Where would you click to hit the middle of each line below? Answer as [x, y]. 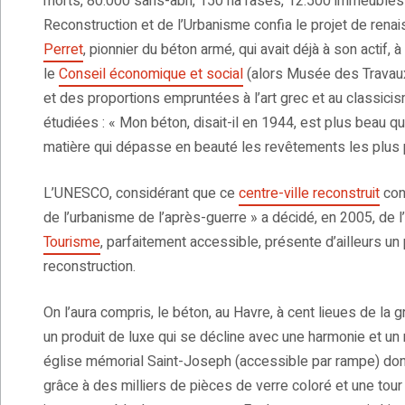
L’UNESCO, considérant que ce [141, 194]
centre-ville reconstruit [309, 194]
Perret [63, 50]
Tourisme [72, 243]
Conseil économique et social [151, 75]
